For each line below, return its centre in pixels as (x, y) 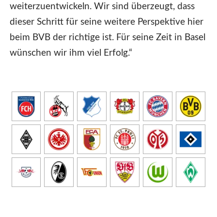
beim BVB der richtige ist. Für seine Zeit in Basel (108, 37)
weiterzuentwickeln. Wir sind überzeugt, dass (102, 6)
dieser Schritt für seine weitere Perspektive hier (107, 22)
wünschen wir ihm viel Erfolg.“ (72, 53)
